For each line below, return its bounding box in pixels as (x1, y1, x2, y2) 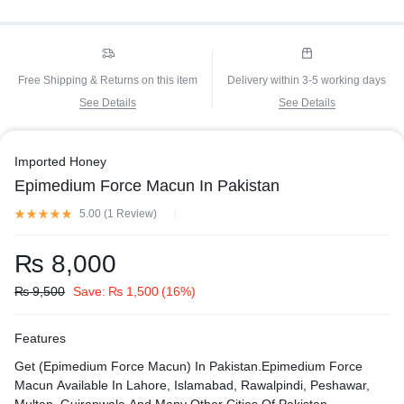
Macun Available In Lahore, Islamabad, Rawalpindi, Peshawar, (14, 378, 370, 393)
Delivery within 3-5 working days (227, 74, 386, 87)
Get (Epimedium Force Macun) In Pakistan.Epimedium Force (14, 359, 363, 374)
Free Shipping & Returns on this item (18, 74, 197, 87)
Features (14, 331, 66, 346)
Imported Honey (14, 154, 106, 170)
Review (114, 207, 153, 221)
